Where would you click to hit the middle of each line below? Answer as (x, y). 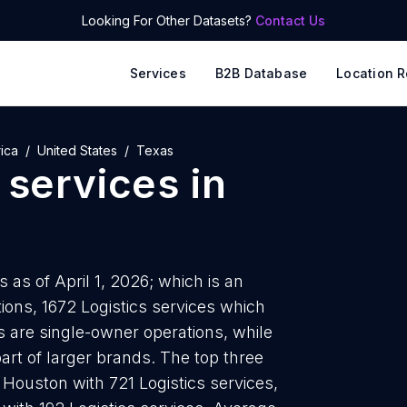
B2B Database (261, 73)
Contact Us (290, 20)
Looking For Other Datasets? (169, 20)
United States (77, 150)
